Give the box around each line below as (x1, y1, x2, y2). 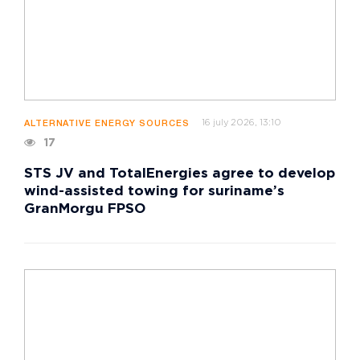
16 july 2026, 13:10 (201, 119, 281, 128)
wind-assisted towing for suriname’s (24, 186, 284, 198)
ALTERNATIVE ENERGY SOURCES (24, 120, 190, 129)
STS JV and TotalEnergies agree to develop (24, 168, 335, 181)
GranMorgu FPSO (24, 203, 145, 216)
